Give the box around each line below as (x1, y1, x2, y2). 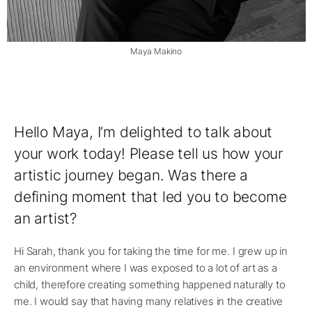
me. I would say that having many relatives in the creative (14, 295, 283, 309)
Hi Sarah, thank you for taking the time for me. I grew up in (14, 244, 288, 258)
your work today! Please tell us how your (14, 145, 283, 163)
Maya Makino (130, 46, 182, 57)
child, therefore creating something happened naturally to (14, 278, 286, 292)
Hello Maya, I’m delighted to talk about (14, 123, 273, 141)
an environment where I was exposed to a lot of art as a (14, 261, 277, 275)
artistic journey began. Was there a (14, 166, 248, 185)
